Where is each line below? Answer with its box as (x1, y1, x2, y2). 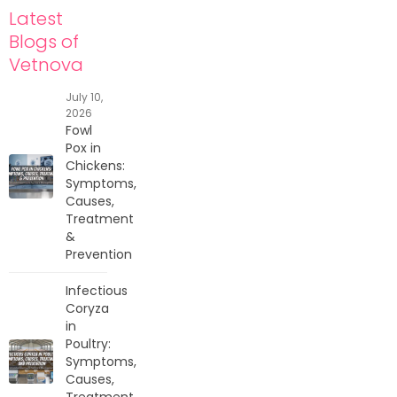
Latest (9, 5, 63, 31)
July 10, (66, 89, 103, 105)
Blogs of (9, 28, 79, 54)
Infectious (66, 281, 128, 300)
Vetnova (9, 51, 83, 77)
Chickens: (66, 156, 125, 175)
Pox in (66, 138, 101, 157)
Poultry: (66, 334, 111, 353)
